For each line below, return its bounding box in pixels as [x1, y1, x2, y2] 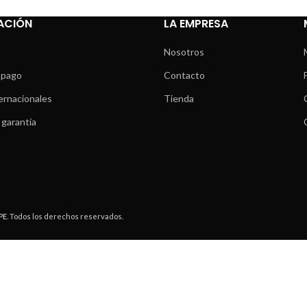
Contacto [164, 69, 205, 81]
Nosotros [164, 46, 204, 58]
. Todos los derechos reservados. [7, 212, 123, 221]
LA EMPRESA [164, 16, 228, 32]
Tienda [164, 93, 194, 104]
